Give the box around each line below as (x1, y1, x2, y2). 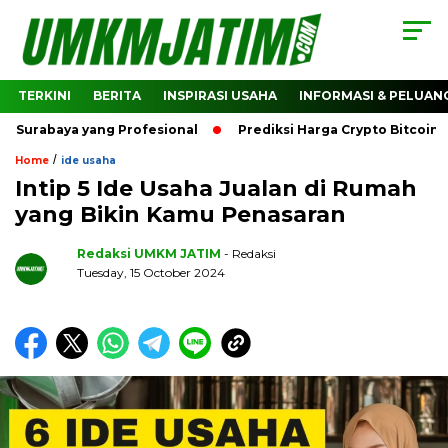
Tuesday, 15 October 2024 (77, 265, 225, 281)
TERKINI (18, 88, 71, 104)
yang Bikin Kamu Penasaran (15, 201, 346, 229)
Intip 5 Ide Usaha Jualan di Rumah (15, 175, 417, 203)
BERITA (93, 88, 141, 104)
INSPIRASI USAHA (163, 88, 277, 104)
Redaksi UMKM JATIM (77, 246, 221, 262)
